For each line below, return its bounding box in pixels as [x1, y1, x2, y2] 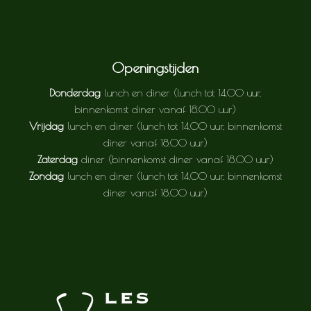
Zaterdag [37, 153, 78, 165]
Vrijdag [28, 119, 64, 132]
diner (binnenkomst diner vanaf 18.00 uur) [77, 153, 274, 165]
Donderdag [49, 86, 101, 99]
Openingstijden [112, 59, 199, 76]
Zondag [28, 169, 64, 182]
